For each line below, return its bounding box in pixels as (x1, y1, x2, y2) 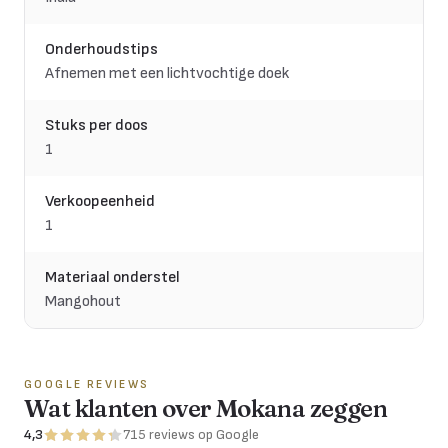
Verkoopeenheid (45, 192, 155, 212)
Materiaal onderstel (45, 268, 180, 288)
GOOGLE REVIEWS (24, 377, 150, 393)
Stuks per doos (45, 116, 148, 136)
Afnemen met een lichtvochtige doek (45, 64, 289, 84)
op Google (198, 426, 259, 444)
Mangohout (45, 292, 121, 312)
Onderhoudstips (45, 40, 158, 60)
